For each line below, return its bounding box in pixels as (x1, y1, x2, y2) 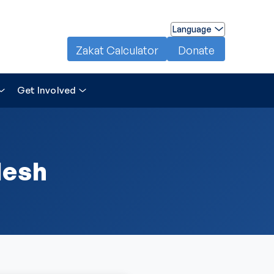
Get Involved (17, 84, 76, 96)
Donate (177, 43, 215, 57)
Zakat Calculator (76, 43, 158, 57)
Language (172, 24, 212, 34)
